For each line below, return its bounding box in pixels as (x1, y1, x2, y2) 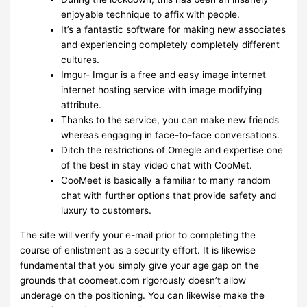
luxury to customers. (61, 204, 152, 216)
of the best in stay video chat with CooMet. (61, 159, 253, 171)
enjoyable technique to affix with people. (61, 8, 241, 20)
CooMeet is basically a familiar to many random (61, 174, 271, 186)
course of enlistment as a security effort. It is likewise (20, 244, 256, 256)
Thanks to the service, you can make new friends (61, 114, 280, 125)
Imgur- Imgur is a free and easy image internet (61, 69, 267, 80)
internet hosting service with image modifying (61, 84, 262, 95)
